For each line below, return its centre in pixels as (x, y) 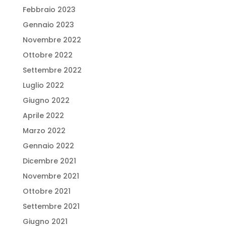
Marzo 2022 (44, 131)
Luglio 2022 (43, 85)
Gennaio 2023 (48, 25)
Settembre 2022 (52, 70)
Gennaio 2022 (48, 146)
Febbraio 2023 (49, 10)
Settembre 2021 (51, 206)
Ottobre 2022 (47, 55)
